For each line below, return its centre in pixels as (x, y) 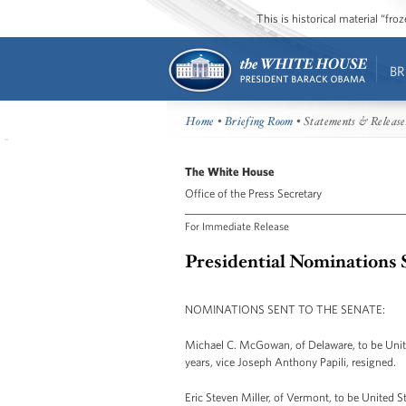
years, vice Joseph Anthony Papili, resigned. (290, 362)
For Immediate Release (237, 225)
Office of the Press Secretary (253, 193)
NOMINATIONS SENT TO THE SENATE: (285, 309)
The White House (230, 171)
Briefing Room (259, 122)
